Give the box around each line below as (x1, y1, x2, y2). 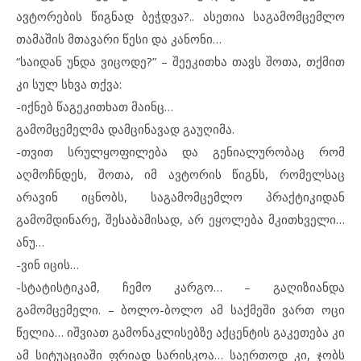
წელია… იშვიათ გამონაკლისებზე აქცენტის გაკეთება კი (16, 324, 345, 340)
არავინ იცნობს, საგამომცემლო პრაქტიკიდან (16, 189, 345, 205)
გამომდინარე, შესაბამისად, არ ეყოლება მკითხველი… (16, 211, 345, 227)
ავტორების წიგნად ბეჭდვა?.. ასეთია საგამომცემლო (16, 8, 345, 24)
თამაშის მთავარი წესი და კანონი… (16, 31, 222, 47)
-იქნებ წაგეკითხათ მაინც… (16, 98, 173, 114)
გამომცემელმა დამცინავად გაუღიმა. (16, 121, 234, 137)
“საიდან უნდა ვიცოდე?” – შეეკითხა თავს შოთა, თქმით (16, 53, 345, 69)
